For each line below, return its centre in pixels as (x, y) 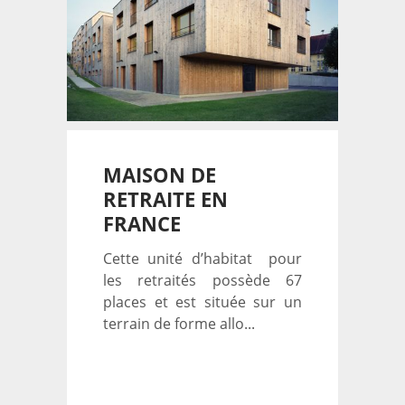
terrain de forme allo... (179, 324)
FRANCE (142, 223)
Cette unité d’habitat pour (202, 259)
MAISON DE (160, 174)
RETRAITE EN (165, 199)
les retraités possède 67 (202, 280)
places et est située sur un (202, 302)
